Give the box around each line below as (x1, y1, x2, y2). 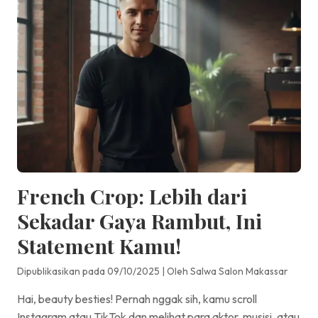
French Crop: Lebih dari (17, 182, 247, 209)
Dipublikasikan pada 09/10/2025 (17, 264, 160, 278)
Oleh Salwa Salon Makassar (167, 264, 288, 278)
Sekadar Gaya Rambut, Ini (17, 207, 262, 234)
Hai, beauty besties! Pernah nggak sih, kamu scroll (17, 291, 257, 306)
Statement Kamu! (17, 231, 181, 259)
